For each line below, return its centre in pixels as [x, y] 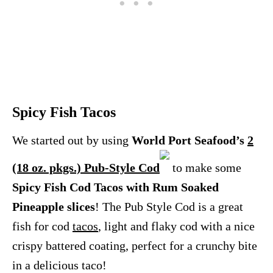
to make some [205, 168]
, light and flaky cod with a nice [176, 226]
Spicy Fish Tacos [64, 112]
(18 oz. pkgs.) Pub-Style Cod [86, 168]
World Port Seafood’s [190, 140]
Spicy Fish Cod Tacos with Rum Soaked [115, 187]
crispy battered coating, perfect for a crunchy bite [135, 246]
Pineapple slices [54, 207]
